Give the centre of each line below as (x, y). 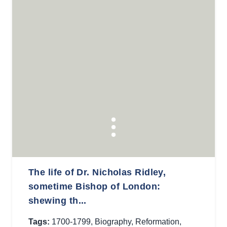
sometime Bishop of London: (94, 186)
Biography (113, 222)
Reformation (157, 222)
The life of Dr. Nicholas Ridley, (97, 172)
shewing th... (58, 201)
